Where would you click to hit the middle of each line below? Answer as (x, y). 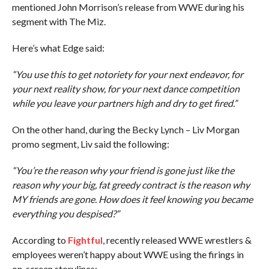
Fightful (85, 240)
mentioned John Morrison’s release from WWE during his (128, 7)
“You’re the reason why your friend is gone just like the (123, 170)
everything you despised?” (65, 213)
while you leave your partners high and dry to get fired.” (124, 103)
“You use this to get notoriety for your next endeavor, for (127, 74)
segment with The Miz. (59, 21)
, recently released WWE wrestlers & (177, 240)
